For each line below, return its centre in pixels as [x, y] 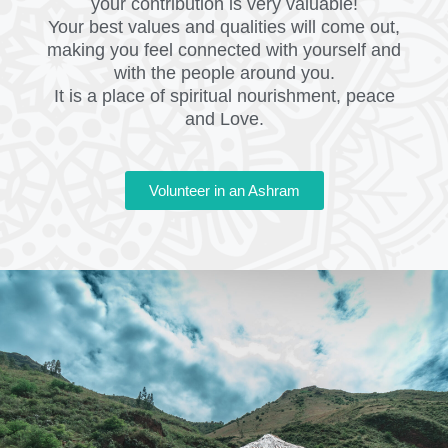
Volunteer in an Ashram [224, 191]
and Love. [224, 119]
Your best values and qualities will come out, [224, 27]
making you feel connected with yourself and [224, 50]
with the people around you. [224, 73]
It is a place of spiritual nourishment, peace [224, 96]
